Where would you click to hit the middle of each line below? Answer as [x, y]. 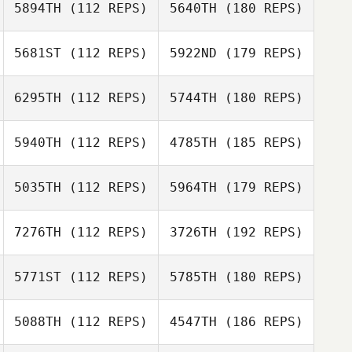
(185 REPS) [260, 143]
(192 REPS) [260, 232]
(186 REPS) [260, 322]
